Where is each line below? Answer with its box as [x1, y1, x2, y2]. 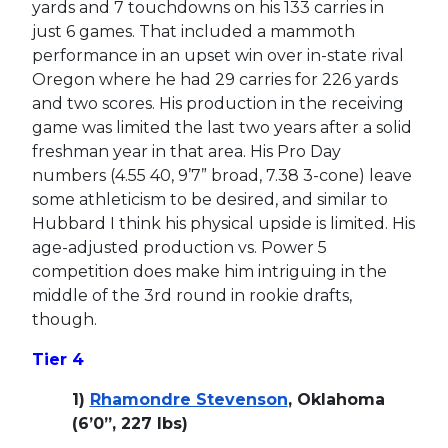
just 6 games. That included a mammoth [31, 21, 355, 41]
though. [31, 309, 105, 329]
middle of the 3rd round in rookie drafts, [31, 285, 352, 305]
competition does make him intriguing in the [31, 261, 387, 281]
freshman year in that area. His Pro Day [31, 141, 341, 161]
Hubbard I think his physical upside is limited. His [31, 213, 415, 233]
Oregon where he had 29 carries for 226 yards [31, 69, 398, 89]
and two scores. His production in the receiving [31, 93, 404, 113]
